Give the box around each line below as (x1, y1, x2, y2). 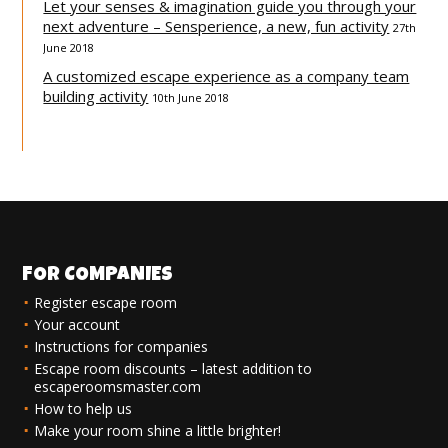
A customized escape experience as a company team (43, 66, 410, 86)
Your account (34, 315, 121, 334)
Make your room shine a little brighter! (34, 421, 282, 440)
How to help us (34, 399, 133, 418)
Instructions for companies (34, 337, 209, 356)
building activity (43, 86, 149, 106)
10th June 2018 (152, 90, 230, 105)
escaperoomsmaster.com (34, 377, 202, 396)
